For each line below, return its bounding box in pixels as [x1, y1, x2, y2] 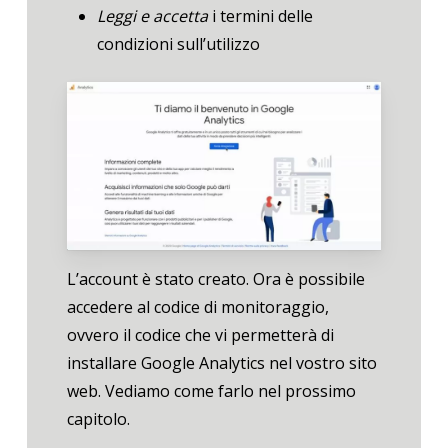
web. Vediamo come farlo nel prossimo [66, 380, 356, 403]
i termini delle [207, 4, 313, 27]
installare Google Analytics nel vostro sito [66, 352, 377, 375]
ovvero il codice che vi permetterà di [66, 324, 334, 347]
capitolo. [66, 408, 130, 431]
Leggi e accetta [96, 4, 208, 27]
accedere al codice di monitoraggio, [66, 296, 329, 319]
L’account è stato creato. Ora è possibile [66, 268, 365, 291]
